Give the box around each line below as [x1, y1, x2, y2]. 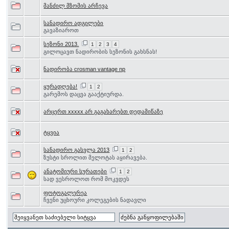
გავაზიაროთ [43, 27, 79, 33]
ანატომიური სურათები [43, 168, 107, 174]
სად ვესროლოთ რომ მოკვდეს [43, 176, 130, 182]
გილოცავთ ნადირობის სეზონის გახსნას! [43, 49, 157, 55]
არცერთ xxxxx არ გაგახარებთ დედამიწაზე [43, 108, 164, 114]
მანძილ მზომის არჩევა [43, 3, 108, 9]
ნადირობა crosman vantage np [43, 66, 126, 72]
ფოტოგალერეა [43, 190, 87, 196]
